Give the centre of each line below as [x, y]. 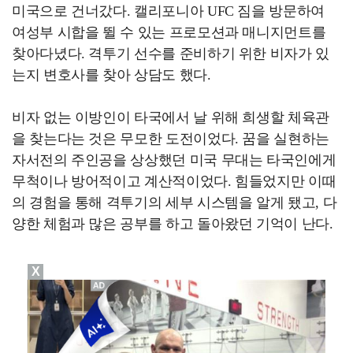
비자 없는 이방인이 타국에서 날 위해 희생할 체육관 [171, 117]
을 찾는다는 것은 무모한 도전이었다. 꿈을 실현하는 [171, 139]
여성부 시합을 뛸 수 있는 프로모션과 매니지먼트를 [169, 32]
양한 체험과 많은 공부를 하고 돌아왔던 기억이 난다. [173, 224]
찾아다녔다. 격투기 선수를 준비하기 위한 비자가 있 [171, 54]
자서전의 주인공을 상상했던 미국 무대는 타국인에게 [174, 160]
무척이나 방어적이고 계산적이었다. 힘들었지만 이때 [174, 181]
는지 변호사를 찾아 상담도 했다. [111, 75]
